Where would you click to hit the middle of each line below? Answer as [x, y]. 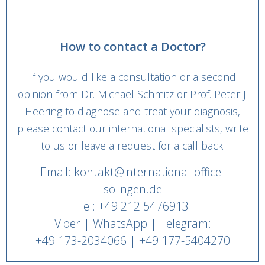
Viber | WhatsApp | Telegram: [132, 223]
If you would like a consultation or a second [132, 77]
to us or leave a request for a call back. [132, 146]
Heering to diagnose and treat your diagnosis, [132, 111]
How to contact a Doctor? [132, 46]
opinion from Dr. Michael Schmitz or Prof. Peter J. [132, 94]
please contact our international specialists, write [132, 128]
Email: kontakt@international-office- [132, 172]
